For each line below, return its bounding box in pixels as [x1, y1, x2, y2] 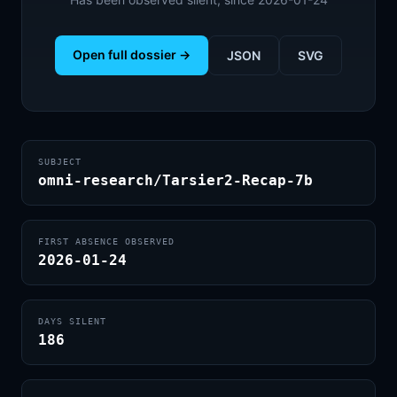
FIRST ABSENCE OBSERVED [38, 237, 175, 246]
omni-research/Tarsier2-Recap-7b [38, 172, 313, 189]
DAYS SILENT [38, 316, 106, 326]
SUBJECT [38, 157, 82, 167]
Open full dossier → [73, 47, 191, 62]
